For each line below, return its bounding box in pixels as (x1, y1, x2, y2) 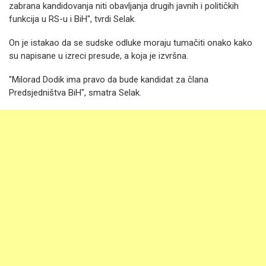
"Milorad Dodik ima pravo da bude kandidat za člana (9, 74, 208, 85)
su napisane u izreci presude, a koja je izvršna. (9, 50, 188, 61)
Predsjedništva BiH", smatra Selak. (9, 87, 141, 98)
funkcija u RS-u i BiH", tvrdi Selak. (9, 14, 136, 24)
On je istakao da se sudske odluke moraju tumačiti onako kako (9, 37, 252, 48)
